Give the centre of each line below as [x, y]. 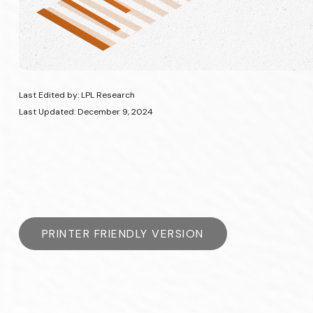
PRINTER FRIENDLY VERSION [123, 233]
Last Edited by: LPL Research [77, 95]
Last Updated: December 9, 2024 [86, 111]
